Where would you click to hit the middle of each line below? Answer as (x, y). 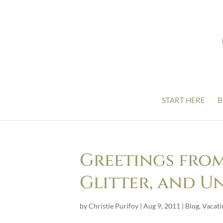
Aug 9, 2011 (162, 206)
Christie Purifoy (113, 206)
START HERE (183, 100)
